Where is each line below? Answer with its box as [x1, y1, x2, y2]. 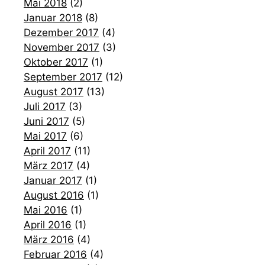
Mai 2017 [24, 130, 67, 142]
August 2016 [24, 189, 84, 201]
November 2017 [24, 41, 99, 53]
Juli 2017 [24, 100, 66, 112]
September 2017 [24, 70, 102, 83]
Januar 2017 [24, 174, 82, 186]
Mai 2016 [24, 203, 67, 216]
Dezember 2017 [24, 26, 99, 38]
